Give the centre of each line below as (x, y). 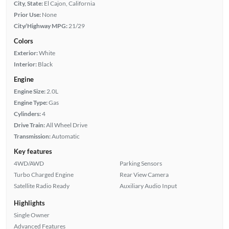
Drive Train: (29, 125)
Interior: (25, 64)
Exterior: (26, 53)
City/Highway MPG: (40, 26)
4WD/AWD (29, 163)
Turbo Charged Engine (43, 174)
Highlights (29, 203)
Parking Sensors (141, 163)
